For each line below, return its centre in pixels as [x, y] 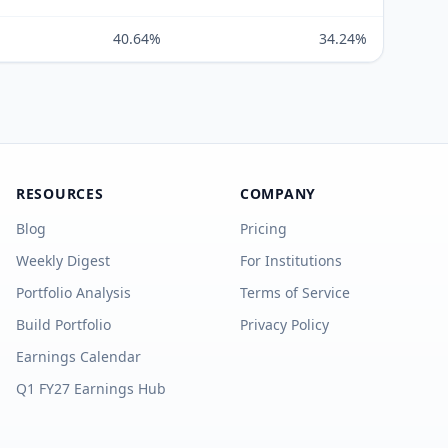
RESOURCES [60, 193]
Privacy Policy [284, 324]
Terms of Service [295, 292]
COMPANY [278, 193]
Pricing [263, 228]
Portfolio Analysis [73, 292]
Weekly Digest [63, 260]
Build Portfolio [63, 324]
